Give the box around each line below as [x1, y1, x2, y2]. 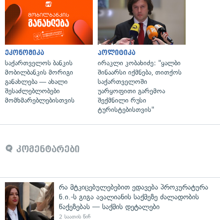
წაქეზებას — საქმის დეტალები [59, 202, 160, 211]
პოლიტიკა [98, 49, 136, 56]
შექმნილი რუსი [98, 96, 146, 105]
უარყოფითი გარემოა [98, 86, 165, 95]
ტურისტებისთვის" [98, 105, 154, 114]
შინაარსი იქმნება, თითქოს [98, 68, 182, 77]
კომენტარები [13, 144, 80, 154]
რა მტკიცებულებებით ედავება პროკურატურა [59, 182, 208, 192]
